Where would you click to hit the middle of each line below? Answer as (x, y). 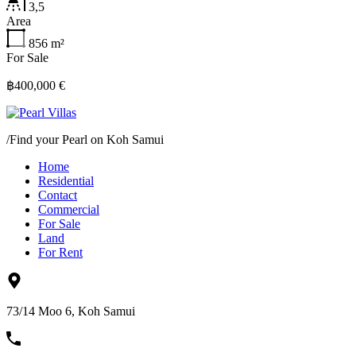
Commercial (69, 209)
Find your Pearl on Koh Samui (87, 139)
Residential (66, 181)
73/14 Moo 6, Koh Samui (71, 311)
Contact (58, 195)
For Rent (60, 252)
